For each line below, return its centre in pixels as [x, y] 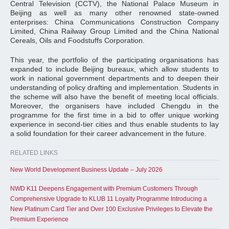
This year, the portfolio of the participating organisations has [114, 60]
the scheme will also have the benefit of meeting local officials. [114, 97]
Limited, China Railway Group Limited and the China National [114, 31]
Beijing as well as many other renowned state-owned [114, 13]
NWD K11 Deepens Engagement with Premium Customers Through [104, 189]
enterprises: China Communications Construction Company [114, 22]
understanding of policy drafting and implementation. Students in [114, 87]
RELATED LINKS [34, 153]
